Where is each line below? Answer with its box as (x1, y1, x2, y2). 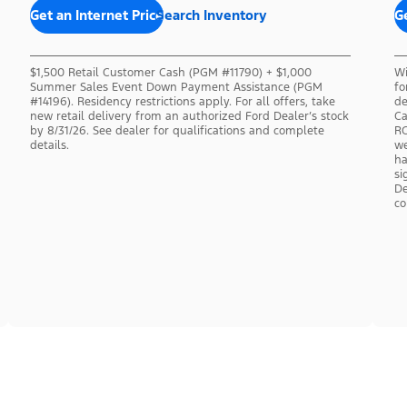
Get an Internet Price (29, 5, 164, 24)
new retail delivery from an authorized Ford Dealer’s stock (29, 108, 349, 124)
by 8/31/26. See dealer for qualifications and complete (29, 123, 324, 138)
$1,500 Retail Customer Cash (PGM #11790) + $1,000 (29, 65, 312, 80)
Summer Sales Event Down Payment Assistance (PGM (29, 79, 323, 94)
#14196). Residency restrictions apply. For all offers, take (29, 94, 335, 109)
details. (29, 137, 69, 153)
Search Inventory (155, 5, 266, 24)
